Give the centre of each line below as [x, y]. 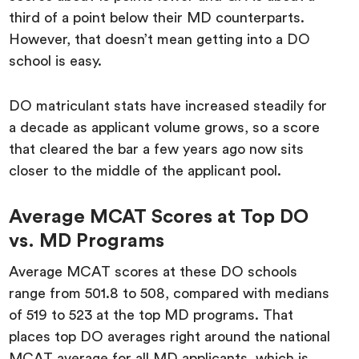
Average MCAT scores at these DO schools [153, 272]
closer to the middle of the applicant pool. [145, 171]
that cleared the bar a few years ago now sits [157, 149]
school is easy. [56, 61]
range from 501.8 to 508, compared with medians [169, 294]
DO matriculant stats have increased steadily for [168, 106]
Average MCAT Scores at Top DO [159, 218]
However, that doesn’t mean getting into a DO [160, 40]
